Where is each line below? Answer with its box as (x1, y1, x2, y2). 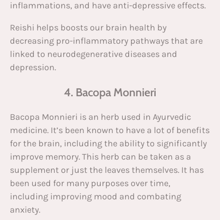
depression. (10, 62, 56, 73)
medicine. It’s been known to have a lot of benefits (10, 125, 210, 136)
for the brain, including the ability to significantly (10, 138, 207, 149)
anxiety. (10, 204, 40, 216)
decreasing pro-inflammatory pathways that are (10, 35, 203, 47)
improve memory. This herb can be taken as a (10, 151, 191, 163)
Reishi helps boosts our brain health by (10, 22, 166, 33)
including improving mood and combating (10, 191, 181, 202)
